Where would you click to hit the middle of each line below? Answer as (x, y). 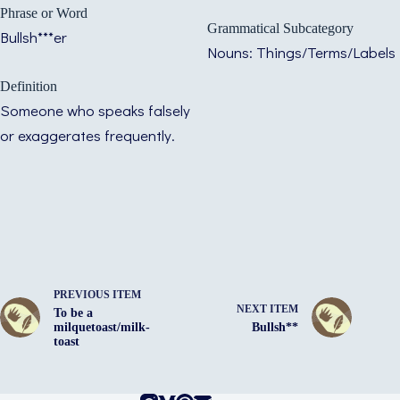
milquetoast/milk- (102, 328)
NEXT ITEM (268, 309)
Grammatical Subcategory (280, 29)
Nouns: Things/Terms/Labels (301, 53)
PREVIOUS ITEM (97, 295)
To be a (73, 313)
